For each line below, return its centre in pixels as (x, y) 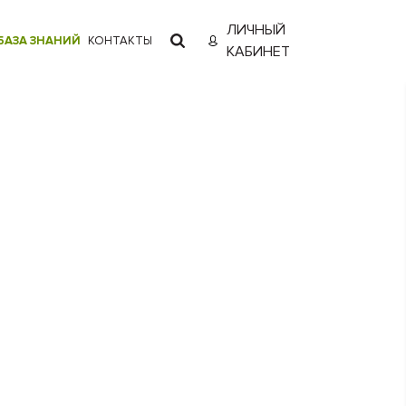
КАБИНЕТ (259, 52)
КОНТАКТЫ (121, 40)
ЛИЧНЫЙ (256, 30)
